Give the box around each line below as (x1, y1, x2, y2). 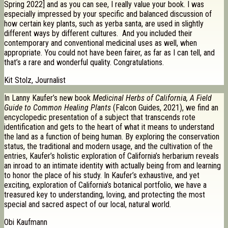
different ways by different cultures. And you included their (4, 28, 192, 39)
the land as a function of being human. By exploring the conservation (4, 132, 219, 142)
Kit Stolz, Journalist (4, 75, 66, 85)
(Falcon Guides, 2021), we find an (111, 103, 218, 113)
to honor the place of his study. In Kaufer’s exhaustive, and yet (4, 170, 199, 181)
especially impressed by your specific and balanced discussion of (4, 9, 212, 19)
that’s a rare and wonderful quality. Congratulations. (4, 58, 164, 68)
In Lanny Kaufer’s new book (4, 93, 93, 103)
